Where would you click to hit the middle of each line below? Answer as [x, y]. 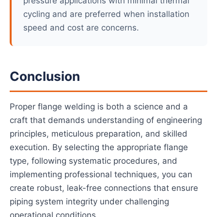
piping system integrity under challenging [89, 201]
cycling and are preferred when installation [106, 14]
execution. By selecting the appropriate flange [99, 147]
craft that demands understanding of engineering [106, 120]
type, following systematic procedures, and [93, 161]
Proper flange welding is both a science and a [99, 107]
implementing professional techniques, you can [101, 174]
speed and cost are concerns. [81, 28]
